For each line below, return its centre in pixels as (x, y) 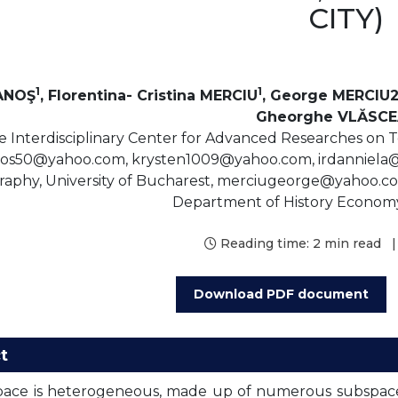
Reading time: (264, 243)
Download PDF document (281, 294)
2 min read (346, 243)
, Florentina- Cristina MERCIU (148, 96)
